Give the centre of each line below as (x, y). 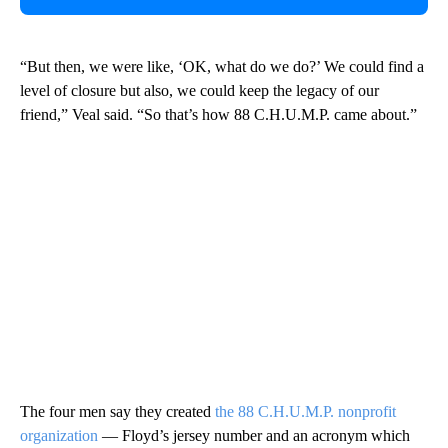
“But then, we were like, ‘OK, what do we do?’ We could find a (222, 66)
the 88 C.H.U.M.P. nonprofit (305, 411)
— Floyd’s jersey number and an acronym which (254, 435)
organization (59, 435)
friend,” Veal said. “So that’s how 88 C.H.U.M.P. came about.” (218, 114)
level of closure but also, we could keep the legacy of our (199, 90)
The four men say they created (117, 411)
